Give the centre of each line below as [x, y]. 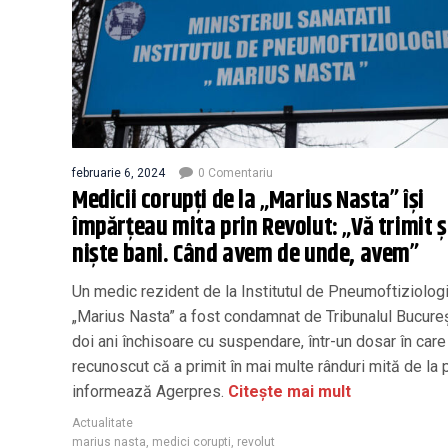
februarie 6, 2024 [118, 172]
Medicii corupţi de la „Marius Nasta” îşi [248, 200]
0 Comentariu [235, 172]
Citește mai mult [287, 391]
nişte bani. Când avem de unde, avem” [245, 254]
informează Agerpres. [148, 391]
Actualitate [102, 422]
